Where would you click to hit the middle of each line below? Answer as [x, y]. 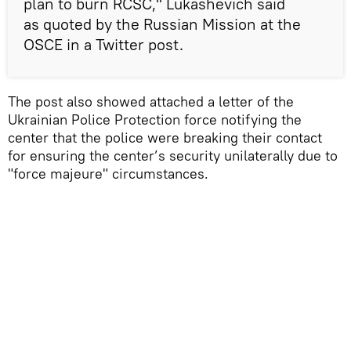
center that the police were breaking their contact [165, 137]
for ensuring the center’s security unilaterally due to [173, 155]
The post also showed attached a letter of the [151, 101]
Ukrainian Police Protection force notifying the [155, 119]
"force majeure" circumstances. [108, 173]
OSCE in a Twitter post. [103, 44]
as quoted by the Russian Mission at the [162, 24]
